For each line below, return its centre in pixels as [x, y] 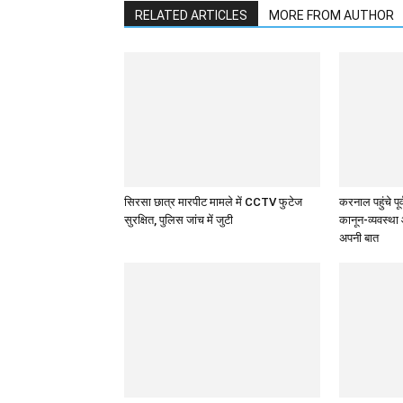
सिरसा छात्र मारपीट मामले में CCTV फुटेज [213, 201]
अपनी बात [359, 237]
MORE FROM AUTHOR [331, 15]
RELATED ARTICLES [191, 15]
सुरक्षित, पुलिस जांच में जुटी [179, 219]
